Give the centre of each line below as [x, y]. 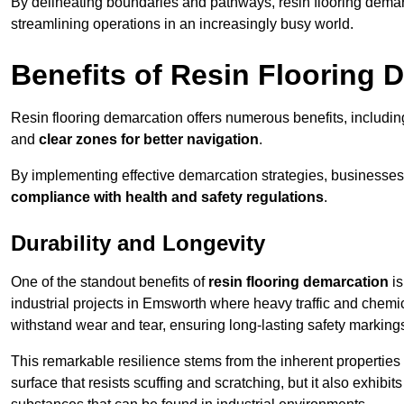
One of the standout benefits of [110, 282]
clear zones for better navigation [149, 140]
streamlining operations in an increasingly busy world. [182, 24]
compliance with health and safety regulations [167, 197]
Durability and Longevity [138, 243]
